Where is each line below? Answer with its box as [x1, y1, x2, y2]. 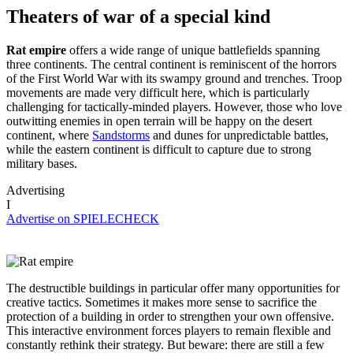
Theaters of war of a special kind [6, 6, 270, 27]
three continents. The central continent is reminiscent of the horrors [6, 57, 336, 71]
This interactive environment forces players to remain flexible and [6, 323, 331, 337]
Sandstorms [92, 128, 150, 142]
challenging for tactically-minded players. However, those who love [6, 99, 342, 113]
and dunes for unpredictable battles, [150, 128, 329, 142]
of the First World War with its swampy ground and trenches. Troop [6, 71, 342, 85]
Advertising [6, 183, 65, 197]
